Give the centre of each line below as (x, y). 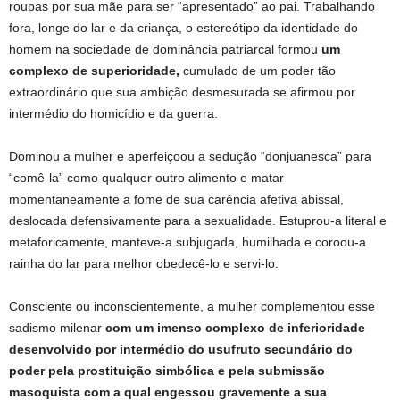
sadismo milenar (57, 328)
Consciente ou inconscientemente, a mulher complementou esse (192, 307)
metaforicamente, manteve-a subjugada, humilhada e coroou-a (187, 242)
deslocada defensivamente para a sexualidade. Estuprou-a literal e (198, 221)
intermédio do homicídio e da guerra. (113, 114)
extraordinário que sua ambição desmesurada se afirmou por (182, 92)
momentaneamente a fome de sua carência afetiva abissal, (176, 200)
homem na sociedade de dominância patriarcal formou (165, 50)
